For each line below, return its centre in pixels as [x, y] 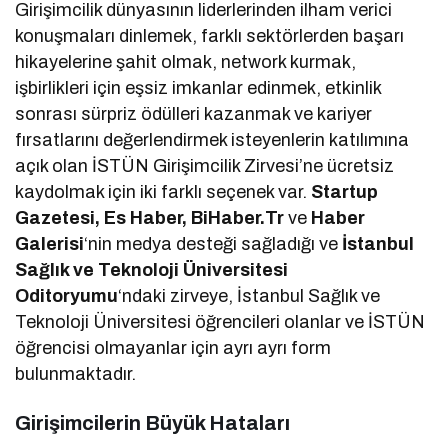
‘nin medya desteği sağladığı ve [211, 243]
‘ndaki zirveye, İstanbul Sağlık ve [249, 295]
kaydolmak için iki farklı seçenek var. [161, 191]
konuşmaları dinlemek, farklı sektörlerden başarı [210, 35]
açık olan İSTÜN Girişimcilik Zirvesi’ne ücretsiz [205, 165]
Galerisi [49, 243]
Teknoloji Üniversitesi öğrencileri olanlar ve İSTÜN [220, 321]
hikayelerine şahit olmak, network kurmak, [186, 61]
